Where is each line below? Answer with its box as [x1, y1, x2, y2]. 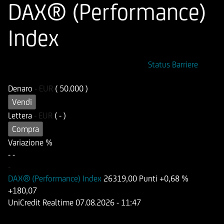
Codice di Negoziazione [68, 59, 148, 69]
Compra [12, 124, 39, 134]
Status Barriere [148, 59, 198, 69]
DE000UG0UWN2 [8, 71, 68, 81]
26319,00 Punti [103, 173, 157, 183]
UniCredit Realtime [8, 197, 75, 207]
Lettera [8, 110, 34, 120]
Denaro [8, 83, 34, 93]
